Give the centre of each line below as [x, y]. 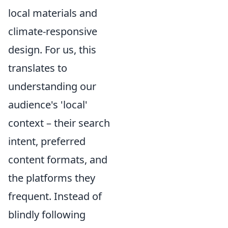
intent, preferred [47, 141]
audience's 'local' [48, 105]
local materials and [53, 13]
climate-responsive [53, 31]
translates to [38, 68]
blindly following [47, 215]
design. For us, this [52, 50]
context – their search [59, 123]
